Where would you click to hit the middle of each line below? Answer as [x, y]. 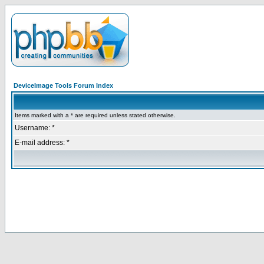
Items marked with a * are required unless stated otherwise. [95, 115]
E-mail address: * [42, 143]
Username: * [35, 128]
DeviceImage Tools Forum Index [63, 85]
